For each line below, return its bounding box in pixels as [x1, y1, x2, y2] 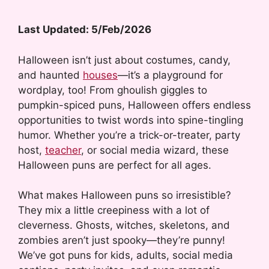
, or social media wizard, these [81, 144, 229, 156]
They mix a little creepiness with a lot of [18, 204, 210, 217]
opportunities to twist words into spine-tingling [18, 113, 243, 126]
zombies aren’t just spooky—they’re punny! [18, 234, 225, 247]
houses [83, 68, 118, 81]
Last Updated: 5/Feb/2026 [18, 23, 151, 36]
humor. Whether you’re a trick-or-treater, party [18, 128, 240, 141]
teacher [45, 144, 81, 156]
